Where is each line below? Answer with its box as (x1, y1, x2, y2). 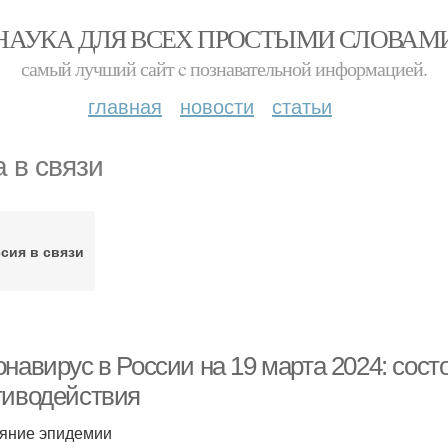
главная (88, 91, 162, 120)
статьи (272, 91, 332, 120)
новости (180, 91, 254, 120)
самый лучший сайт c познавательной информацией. (21, 55, 427, 82)
